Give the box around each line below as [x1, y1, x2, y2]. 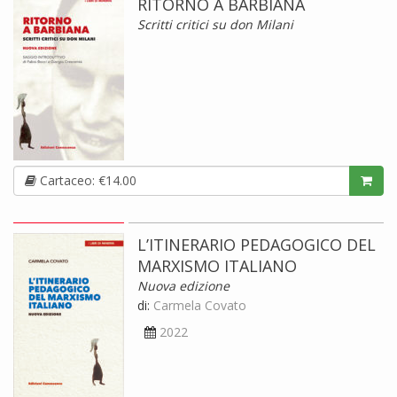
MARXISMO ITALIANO [137, 254, 297, 276]
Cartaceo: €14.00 [36, 171, 136, 189]
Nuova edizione [137, 276, 230, 294]
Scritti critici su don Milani [137, 15, 293, 33]
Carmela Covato [153, 296, 246, 314]
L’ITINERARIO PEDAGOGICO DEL [137, 233, 376, 255]
